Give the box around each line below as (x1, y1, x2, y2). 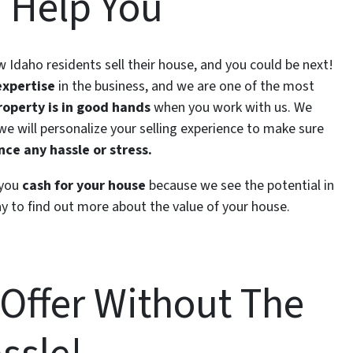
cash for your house (22, 175, 147, 195)
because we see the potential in (146, 175, 335, 195)
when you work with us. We (150, 97, 313, 117)
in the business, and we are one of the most (55, 76, 315, 96)
